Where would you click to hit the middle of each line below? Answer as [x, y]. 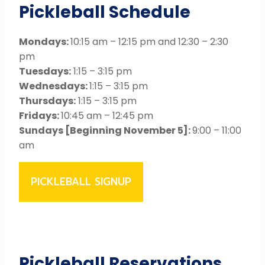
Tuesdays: [45, 71]
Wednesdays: [54, 86]
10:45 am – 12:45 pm [107, 115]
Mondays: [45, 41]
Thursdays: [47, 101]
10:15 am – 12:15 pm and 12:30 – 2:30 [149, 41]
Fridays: [40, 115]
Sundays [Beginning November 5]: [106, 130]
